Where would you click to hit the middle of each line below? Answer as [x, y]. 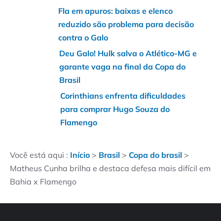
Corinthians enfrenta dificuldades [123, 95]
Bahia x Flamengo [43, 181]
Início [80, 155]
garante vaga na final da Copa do [122, 66]
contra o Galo [83, 37]
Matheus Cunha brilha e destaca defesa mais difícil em [110, 168]
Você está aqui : [40, 155]
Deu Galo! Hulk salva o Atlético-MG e [128, 53]
